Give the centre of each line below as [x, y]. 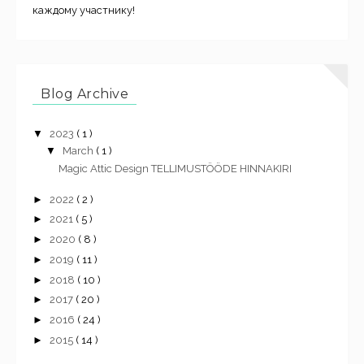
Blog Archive [84, 93]
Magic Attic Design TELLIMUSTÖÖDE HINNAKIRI [175, 168]
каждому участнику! [84, 10]
